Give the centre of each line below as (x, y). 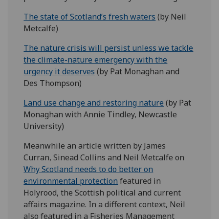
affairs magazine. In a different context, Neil (105, 205)
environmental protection (71, 181)
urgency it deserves (59, 72)
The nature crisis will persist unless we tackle (109, 48)
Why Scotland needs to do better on (88, 169)
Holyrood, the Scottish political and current (102, 193)
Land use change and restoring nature (94, 103)
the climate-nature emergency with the (96, 60)
